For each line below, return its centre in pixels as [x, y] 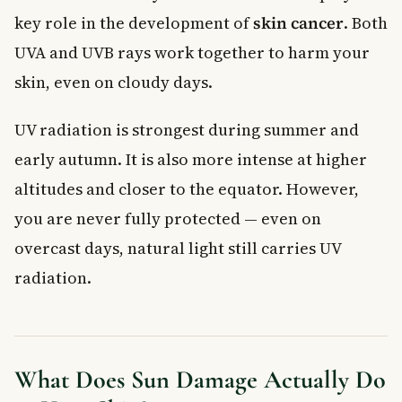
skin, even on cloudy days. [114, 82]
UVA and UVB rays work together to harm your [192, 52]
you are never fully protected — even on [168, 218]
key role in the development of [134, 22]
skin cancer [298, 22]
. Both [366, 22]
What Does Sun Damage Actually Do [200, 379]
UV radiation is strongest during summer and [187, 129]
